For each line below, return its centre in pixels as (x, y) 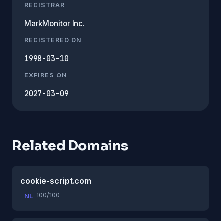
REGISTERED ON (53, 40)
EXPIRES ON (46, 75)
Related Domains (70, 146)
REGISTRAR (44, 5)
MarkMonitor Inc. (55, 23)
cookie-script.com (56, 180)
